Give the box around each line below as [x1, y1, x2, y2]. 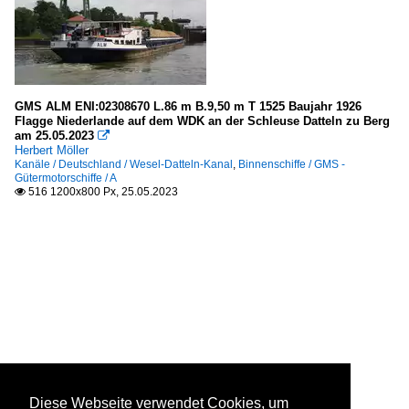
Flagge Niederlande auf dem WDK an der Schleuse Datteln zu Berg [15, 114, 390, 129]
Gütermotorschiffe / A [15, 172, 117, 185]
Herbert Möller [15, 143, 89, 158]
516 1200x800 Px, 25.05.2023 [26, 185, 178, 199]
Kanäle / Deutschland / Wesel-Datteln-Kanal [15, 158, 233, 172]
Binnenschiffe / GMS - [238, 158, 345, 172]
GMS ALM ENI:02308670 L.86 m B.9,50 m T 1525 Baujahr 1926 [15, 100, 362, 114]
